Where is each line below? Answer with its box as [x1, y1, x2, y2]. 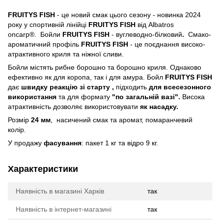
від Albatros [137, 20, 174, 28]
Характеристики [8, 164, 78, 174]
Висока [182, 92, 205, 101]
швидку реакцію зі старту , [21, 82, 116, 91]
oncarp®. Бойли [8, 30, 62, 38]
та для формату [58, 92, 112, 101]
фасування [44, 138, 82, 147]
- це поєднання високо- [130, 40, 205, 48]
